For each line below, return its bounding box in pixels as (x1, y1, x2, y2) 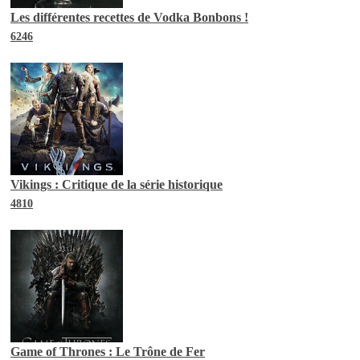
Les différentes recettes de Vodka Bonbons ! (10, 10, 248, 24)
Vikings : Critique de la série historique (10, 177, 223, 191)
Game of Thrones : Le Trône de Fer (10, 344, 205, 358)
